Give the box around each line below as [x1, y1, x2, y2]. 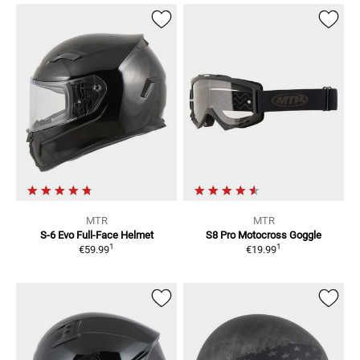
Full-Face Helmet [76, 228, 153, 241]
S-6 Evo [39, 228, 74, 241]
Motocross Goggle [238, 228, 321, 241]
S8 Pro [206, 228, 235, 241]
